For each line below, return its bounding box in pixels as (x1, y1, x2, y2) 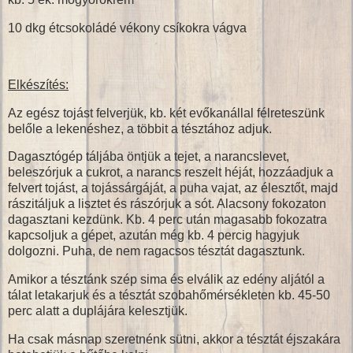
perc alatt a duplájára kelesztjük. (8, 304, 188, 318)
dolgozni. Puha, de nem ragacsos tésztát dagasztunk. (8, 244, 305, 258)
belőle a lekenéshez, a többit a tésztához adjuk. (8, 121, 272, 136)
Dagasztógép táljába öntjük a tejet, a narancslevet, (8, 150, 289, 164)
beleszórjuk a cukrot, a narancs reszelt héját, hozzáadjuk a (8, 165, 333, 180)
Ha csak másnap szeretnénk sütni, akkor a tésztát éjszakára (8, 332, 340, 346)
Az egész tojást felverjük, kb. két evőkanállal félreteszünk (8, 106, 325, 120)
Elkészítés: (8, 77, 69, 91)
